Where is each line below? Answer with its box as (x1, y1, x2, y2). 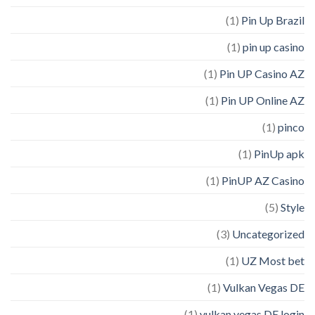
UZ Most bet (241, 254, 304, 268)
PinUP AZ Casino (221, 174, 304, 188)
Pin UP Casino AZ (219, 67, 304, 81)
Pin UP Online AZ (221, 94, 304, 108)
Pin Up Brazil (241, 13, 304, 27)
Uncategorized (232, 227, 304, 241)
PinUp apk (254, 147, 304, 161)
